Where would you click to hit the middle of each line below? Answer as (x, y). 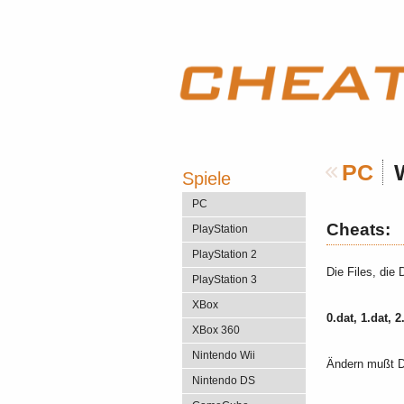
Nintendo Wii (224, 356)
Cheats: (358, 230)
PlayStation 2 (225, 255)
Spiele (207, 179)
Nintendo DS (224, 381)
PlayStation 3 (225, 280)
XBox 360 (216, 331)
